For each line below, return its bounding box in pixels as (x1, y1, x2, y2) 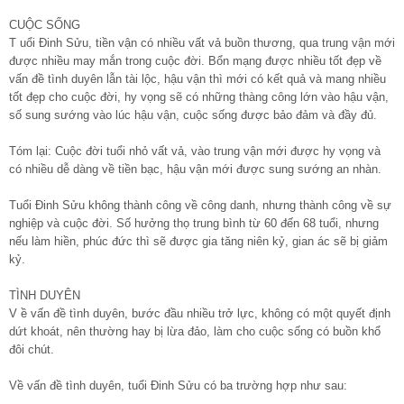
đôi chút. (9, 342, 54, 356)
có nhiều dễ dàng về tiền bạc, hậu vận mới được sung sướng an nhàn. (9, 161, 381, 176)
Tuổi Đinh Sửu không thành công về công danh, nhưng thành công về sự (9, 197, 391, 212)
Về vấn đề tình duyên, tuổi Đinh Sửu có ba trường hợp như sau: (9, 378, 347, 392)
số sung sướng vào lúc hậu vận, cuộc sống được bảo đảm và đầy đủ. (9, 107, 377, 122)
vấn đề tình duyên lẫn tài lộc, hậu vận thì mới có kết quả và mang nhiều (9, 71, 386, 86)
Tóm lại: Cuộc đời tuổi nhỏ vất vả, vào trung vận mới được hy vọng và (9, 143, 381, 158)
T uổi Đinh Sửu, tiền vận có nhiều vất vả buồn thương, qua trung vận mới (9, 35, 395, 50)
